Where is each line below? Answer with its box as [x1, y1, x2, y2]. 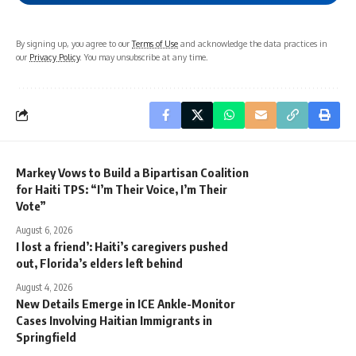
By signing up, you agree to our [16, 37, 132, 48]
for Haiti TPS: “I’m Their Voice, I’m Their [16, 181, 227, 196]
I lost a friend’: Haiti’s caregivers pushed [16, 238, 228, 253]
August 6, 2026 [16, 223, 72, 236]
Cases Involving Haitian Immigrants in [16, 312, 212, 327]
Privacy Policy [29, 51, 79, 62]
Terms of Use [132, 37, 178, 48]
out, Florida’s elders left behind [16, 255, 183, 270]
